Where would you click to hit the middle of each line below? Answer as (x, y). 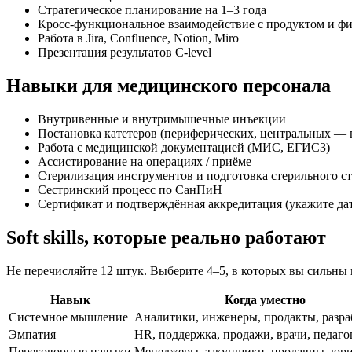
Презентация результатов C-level (125, 52)
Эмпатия (32, 334)
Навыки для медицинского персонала (169, 85)
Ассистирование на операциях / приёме (145, 161)
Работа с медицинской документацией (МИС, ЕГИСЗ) (184, 147)
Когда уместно (265, 299)
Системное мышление (68, 317)
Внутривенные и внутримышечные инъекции (162, 119)
